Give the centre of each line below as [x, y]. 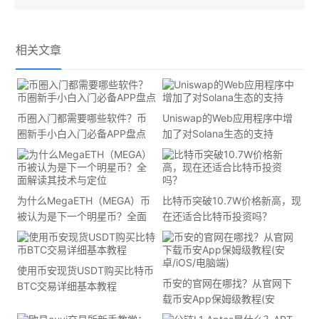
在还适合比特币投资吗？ [218, 216]
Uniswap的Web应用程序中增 [228, 118]
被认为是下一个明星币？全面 [82, 216]
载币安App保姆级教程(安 [219, 299]
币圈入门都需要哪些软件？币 [82, 118]
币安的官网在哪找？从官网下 [228, 283]
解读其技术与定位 [57, 232]
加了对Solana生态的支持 [218, 134]
